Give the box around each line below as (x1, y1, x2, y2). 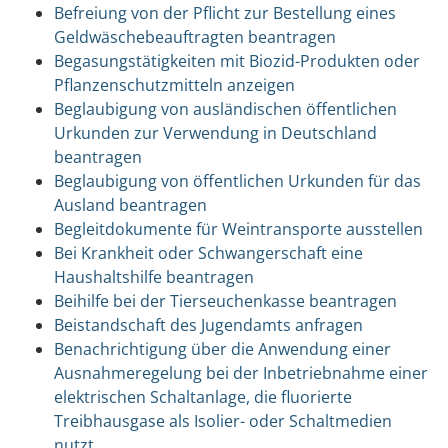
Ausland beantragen (53, 193, 207, 216)
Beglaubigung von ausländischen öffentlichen (53, 97, 397, 120)
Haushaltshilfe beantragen (53, 265, 254, 288)
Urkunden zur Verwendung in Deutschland (53, 121, 377, 144)
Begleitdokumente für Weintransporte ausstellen (53, 217, 423, 240)
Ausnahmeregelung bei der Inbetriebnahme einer (53, 361, 428, 384)
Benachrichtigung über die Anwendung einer (53, 337, 391, 360)
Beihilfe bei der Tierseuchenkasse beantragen (53, 289, 397, 312)
